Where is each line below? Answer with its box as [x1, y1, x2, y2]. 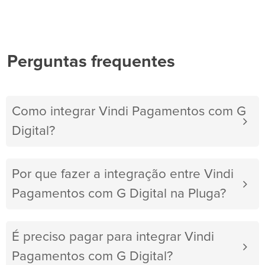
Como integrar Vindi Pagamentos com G [12, 105, 246, 119]
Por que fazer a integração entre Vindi [12, 167, 234, 182]
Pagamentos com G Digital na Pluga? [12, 187, 226, 201]
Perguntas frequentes [7, 53, 175, 71]
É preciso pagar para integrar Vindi [12, 230, 214, 244]
